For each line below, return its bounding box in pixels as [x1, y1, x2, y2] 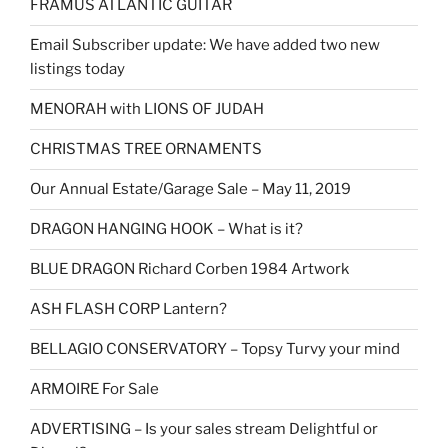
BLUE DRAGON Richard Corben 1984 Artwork [30, 260, 349, 279]
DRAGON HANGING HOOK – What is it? [30, 220, 303, 239]
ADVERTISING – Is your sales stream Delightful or [30, 420, 378, 439]
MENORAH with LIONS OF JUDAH [30, 100, 264, 119]
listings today [30, 60, 125, 79]
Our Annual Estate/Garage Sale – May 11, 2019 [30, 180, 351, 199]
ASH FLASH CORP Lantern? [30, 300, 227, 319]
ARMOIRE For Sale [30, 380, 159, 399]
